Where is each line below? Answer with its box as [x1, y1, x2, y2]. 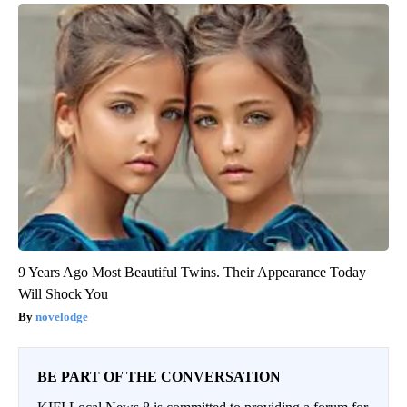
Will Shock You [18, 286, 108, 303]
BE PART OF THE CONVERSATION [37, 369, 281, 385]
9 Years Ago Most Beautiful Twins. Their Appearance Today [18, 264, 366, 281]
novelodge [35, 310, 88, 324]
